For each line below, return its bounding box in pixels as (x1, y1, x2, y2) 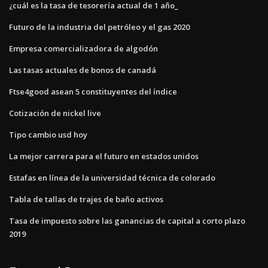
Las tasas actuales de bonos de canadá (9, 64, 156, 75)
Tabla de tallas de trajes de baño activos (9, 193, 163, 205)
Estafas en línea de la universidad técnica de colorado (9, 172, 215, 183)
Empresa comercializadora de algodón (9, 42, 158, 54)
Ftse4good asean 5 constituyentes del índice (9, 86, 177, 97)
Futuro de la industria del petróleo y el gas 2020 (9, 21, 190, 32)
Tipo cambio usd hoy (9, 129, 87, 140)
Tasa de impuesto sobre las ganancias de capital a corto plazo (9, 215, 245, 226)
